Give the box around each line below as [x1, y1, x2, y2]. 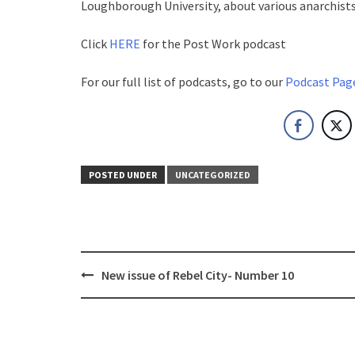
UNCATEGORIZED [175, 168, 250, 181]
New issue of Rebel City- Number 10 [101, 266, 294, 283]
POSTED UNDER [89, 168, 157, 181]
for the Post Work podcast [140, 35, 286, 52]
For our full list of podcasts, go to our [81, 73, 283, 90]
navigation [80, 281, 146, 300]
